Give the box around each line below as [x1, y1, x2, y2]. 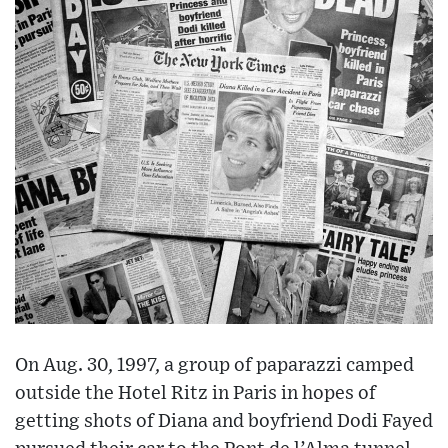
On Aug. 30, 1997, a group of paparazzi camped [15, 355, 414, 375]
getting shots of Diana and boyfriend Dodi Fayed [15, 411, 433, 431]
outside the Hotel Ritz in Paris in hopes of [15, 383, 376, 403]
